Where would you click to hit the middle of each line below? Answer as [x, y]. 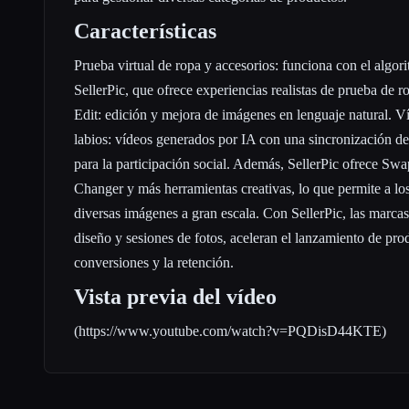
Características [145, 31]
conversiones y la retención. [154, 262]
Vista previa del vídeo [175, 296]
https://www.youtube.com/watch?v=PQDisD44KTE [230, 330]
